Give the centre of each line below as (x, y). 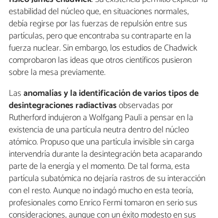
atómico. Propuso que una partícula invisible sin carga (101, 142)
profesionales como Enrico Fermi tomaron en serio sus (103, 203)
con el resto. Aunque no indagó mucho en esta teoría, (101, 191)
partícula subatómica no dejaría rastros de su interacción (107, 178)
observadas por (145, 105)
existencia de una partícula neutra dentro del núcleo (99, 130)
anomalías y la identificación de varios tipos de (111, 93)
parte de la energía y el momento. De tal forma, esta (99, 166)
